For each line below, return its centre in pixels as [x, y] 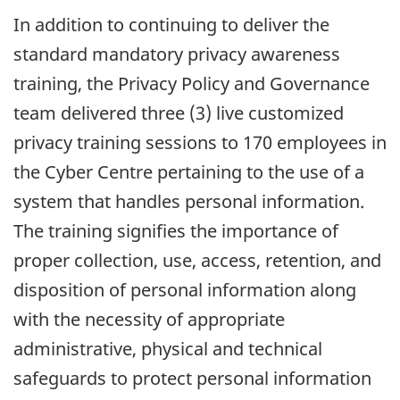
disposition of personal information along [185, 290]
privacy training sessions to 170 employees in [200, 143]
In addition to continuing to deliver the [171, 25]
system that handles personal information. [189, 202]
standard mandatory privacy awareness [177, 54]
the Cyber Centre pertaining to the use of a [189, 172]
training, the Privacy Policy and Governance [192, 84]
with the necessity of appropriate [149, 320]
